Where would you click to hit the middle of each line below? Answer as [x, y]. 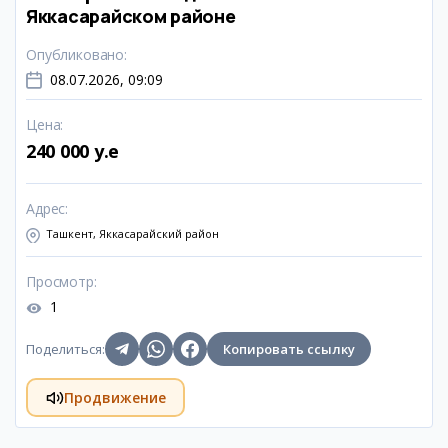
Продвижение [114, 397]
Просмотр [60, 281]
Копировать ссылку [289, 349]
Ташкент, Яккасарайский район [132, 233]
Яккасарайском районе [131, 16]
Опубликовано [75, 54]
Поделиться [64, 349]
